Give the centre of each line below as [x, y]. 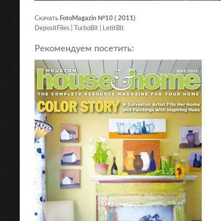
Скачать [47, 18]
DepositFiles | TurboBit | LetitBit [79, 28]
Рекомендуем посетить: [84, 49]
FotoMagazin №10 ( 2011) [98, 18]
